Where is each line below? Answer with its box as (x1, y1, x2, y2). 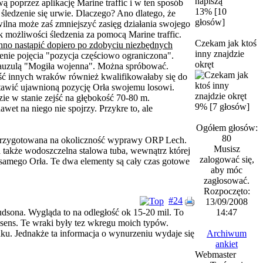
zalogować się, (199, 154, 254, 164)
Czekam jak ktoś (195, 38, 257, 48)
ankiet (215, 239, 238, 249)
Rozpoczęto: (203, 186, 250, 196)
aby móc (211, 165, 242, 175)
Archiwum (207, 228, 247, 238)
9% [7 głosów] (195, 102, 249, 112)
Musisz (213, 144, 240, 154)
